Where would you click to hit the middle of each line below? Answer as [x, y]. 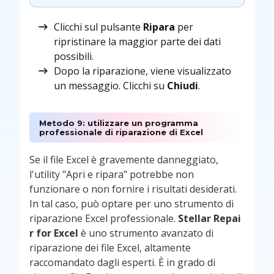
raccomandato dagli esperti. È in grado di [122, 263]
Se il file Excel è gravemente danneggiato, [124, 160]
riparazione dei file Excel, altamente [110, 248]
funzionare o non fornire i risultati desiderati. [133, 189]
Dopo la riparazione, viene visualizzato [143, 71]
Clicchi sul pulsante [98, 27]
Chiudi [183, 86]
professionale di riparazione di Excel [121, 132]
